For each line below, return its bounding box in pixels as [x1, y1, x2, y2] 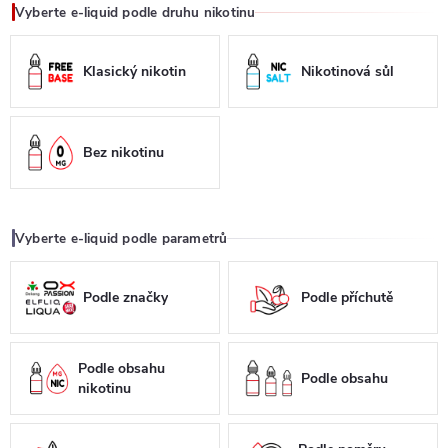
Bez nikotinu [83, 142, 165, 162]
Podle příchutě [301, 287, 394, 307]
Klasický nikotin [83, 61, 187, 81]
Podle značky [83, 287, 169, 307]
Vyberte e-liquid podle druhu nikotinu [15, 2, 256, 22]
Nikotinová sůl [301, 61, 395, 81]
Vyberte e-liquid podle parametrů [15, 228, 228, 248]
